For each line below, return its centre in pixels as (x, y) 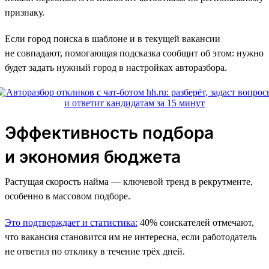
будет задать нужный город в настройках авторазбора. (116, 67)
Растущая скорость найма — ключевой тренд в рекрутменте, (129, 181)
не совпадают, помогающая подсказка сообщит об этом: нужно (134, 53)
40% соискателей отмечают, (196, 222)
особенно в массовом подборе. (68, 196)
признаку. (25, 12)
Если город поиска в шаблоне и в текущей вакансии (113, 38)
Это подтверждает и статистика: (71, 222)
